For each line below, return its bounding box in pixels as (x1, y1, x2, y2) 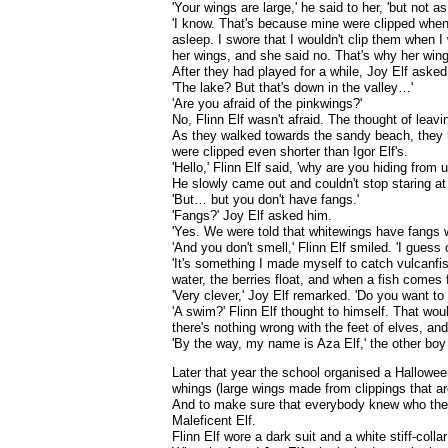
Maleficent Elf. (172, 413, 256, 428)
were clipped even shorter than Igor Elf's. (172, 144, 408, 159)
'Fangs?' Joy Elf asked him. (172, 208, 332, 223)
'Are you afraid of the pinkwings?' (172, 96, 362, 111)
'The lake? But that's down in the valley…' (172, 80, 413, 95)
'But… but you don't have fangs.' (172, 192, 359, 207)
